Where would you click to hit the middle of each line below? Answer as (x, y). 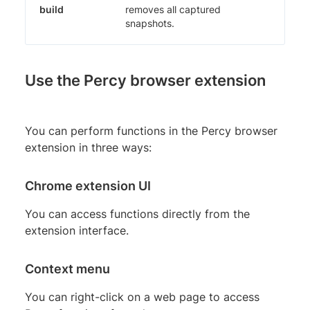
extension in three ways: (88, 147)
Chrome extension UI (88, 185)
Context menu (67, 268)
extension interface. (77, 230)
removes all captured (173, 9)
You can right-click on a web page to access (142, 297)
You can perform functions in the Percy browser (151, 130)
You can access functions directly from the (137, 213)
